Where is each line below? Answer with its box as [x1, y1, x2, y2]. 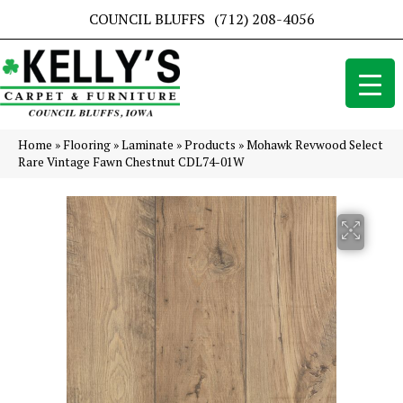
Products [184, 137, 236, 154]
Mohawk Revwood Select [246, 137, 383, 154]
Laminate [121, 137, 174, 154]
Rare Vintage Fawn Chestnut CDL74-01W [18, 154, 245, 171]
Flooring [63, 137, 111, 154]
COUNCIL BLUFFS [88, 9, 205, 29]
